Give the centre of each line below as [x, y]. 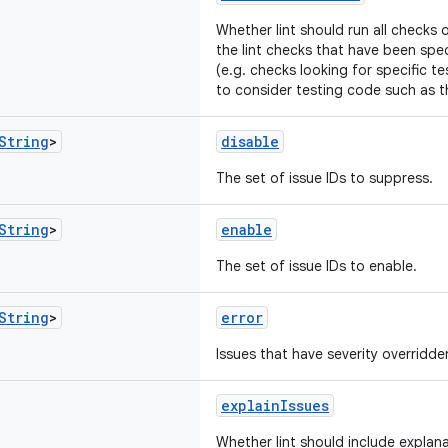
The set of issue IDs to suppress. [324, 178]
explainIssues [275, 405]
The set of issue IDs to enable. [316, 266]
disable [250, 141]
